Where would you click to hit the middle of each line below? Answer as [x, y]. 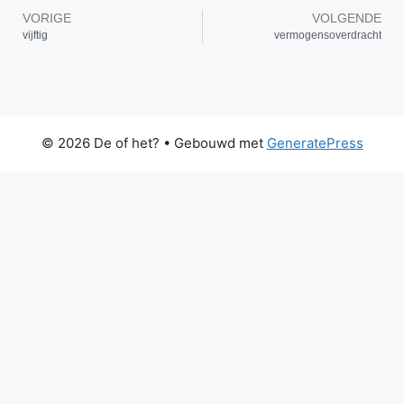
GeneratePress [315, 143]
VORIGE [47, 18]
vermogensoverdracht [328, 35]
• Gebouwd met [213, 143]
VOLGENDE [347, 18]
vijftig [35, 35]
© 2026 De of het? [100, 143]
